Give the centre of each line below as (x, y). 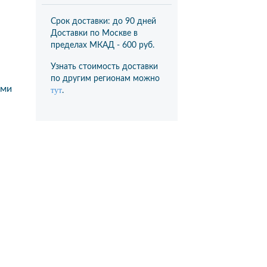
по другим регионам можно (105, 79)
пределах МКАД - (86, 45)
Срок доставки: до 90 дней (103, 21)
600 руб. (138, 45)
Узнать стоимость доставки (104, 67)
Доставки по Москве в (94, 33)
